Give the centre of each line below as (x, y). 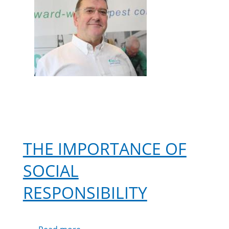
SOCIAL (51, 171)
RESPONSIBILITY (85, 193)
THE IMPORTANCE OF (105, 149)
